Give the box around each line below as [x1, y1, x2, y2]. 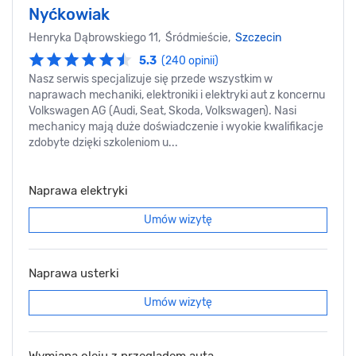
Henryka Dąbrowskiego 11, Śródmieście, [29, 31, 235, 45]
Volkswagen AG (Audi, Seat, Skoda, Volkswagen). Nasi [29, 104, 296, 118]
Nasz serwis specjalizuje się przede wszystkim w [29, 72, 273, 87]
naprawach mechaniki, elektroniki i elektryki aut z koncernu [29, 88, 325, 103]
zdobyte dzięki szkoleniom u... [29, 136, 178, 150]
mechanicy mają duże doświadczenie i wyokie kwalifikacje [29, 120, 323, 134]
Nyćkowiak [29, 5, 110, 25]
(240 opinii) [161, 54, 219, 68]
